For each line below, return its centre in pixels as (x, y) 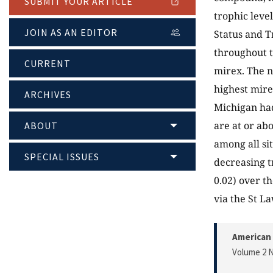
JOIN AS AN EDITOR (71, 33)
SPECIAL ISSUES (62, 157)
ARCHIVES (48, 95)
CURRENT (48, 64)
